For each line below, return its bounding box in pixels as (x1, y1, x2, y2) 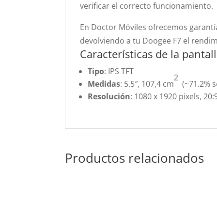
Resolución (88, 91, 131, 102)
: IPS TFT (104, 66, 134, 77)
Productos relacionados (65, 149, 204, 167)
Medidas (88, 78, 121, 89)
